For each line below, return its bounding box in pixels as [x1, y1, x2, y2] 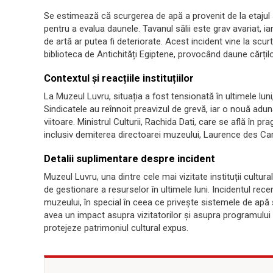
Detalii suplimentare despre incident [44, 153, 215, 165]
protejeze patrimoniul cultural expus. [44, 222, 188, 233]
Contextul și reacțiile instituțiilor [44, 73, 194, 84]
